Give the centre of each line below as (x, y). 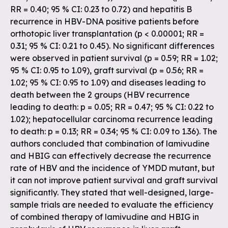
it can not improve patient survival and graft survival (114, 180)
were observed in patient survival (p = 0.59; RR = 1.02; (114, 58)
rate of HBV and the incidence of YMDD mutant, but (112, 168)
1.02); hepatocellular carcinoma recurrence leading (111, 119)
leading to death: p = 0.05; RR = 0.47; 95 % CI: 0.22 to (112, 107)
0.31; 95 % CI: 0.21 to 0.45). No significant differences (112, 46)
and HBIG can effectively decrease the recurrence (111, 156)
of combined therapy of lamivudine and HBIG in (105, 217)
